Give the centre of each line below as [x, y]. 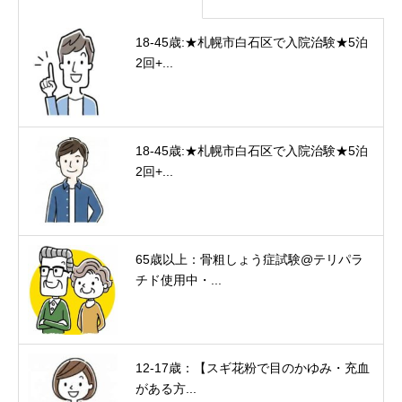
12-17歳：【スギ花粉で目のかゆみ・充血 [253, 367]
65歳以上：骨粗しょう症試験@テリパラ [249, 259]
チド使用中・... [179, 280]
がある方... [166, 388]
